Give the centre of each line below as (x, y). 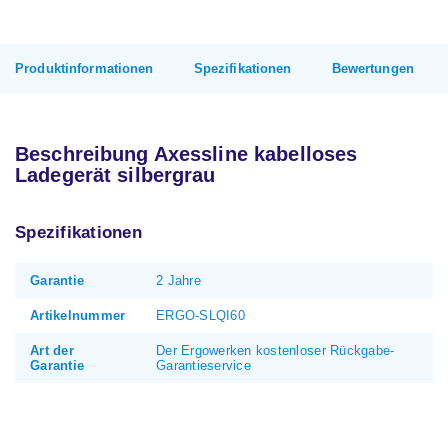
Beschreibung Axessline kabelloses (186, 154)
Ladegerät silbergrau (115, 175)
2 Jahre (178, 280)
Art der (52, 350)
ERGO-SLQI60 (200, 315)
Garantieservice (203, 365)
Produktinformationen (84, 68)
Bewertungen (372, 68)
